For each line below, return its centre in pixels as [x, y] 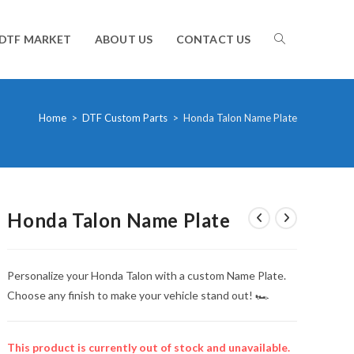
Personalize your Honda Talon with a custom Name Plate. [147, 275]
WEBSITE [298, 117]
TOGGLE [296, 38]
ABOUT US [124, 39]
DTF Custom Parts [125, 118]
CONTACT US [213, 39]
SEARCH [295, 196]
